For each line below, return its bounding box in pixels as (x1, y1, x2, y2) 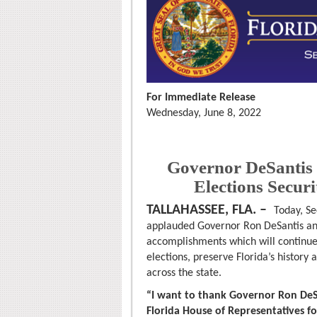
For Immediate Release (146, 92, 255, 104)
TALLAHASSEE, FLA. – (146, 203, 267, 218)
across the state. (146, 267, 221, 279)
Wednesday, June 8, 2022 (146, 108, 261, 120)
